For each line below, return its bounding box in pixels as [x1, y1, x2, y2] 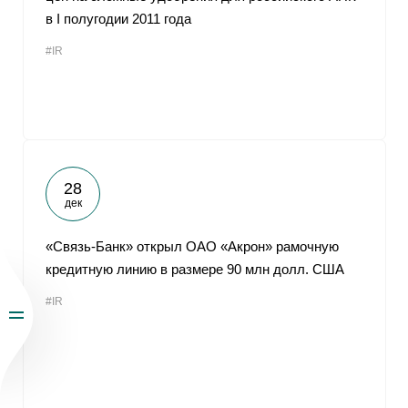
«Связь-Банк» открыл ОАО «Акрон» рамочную [46, 239, 339, 254]
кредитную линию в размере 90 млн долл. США [46, 261, 344, 277]
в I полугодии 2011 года [46, 11, 191, 26]
